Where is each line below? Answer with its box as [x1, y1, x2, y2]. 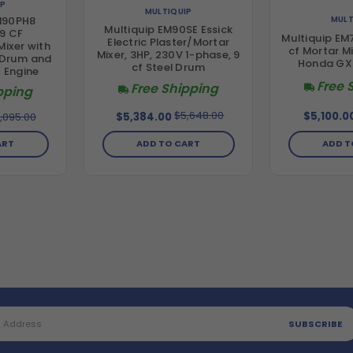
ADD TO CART [136, 137, 201, 150]
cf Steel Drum [132, 60, 206, 76]
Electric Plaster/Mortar [107, 35, 230, 50]
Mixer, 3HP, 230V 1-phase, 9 [96, 47, 240, 63]
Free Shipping [131, 80, 219, 98]
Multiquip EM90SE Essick [104, 22, 233, 38]
